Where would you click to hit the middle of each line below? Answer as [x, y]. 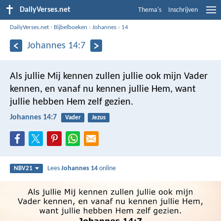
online [107, 169]
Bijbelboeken [71, 27]
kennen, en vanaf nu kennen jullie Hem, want [103, 89]
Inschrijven [183, 10]
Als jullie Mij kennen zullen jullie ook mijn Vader [109, 76]
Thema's [150, 10]
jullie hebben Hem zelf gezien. [72, 102]
